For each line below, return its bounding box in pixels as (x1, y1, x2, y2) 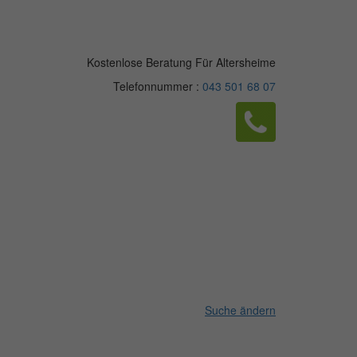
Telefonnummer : (113, 78, 202, 94)
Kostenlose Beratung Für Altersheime (87, 54, 276, 70)
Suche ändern (205, 302, 276, 318)
